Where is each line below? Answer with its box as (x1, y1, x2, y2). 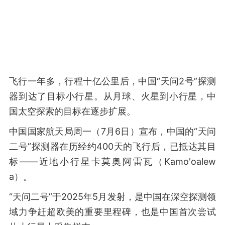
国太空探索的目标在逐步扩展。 (9, 106, 136, 117)
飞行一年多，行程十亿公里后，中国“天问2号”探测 (9, 76, 216, 86)
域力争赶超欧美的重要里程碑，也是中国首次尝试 (9, 206, 216, 217)
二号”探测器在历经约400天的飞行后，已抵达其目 (9, 141, 216, 152)
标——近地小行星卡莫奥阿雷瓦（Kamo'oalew (9, 156, 216, 167)
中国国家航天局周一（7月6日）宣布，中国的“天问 (9, 126, 216, 137)
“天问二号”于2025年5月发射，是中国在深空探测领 (9, 191, 216, 202)
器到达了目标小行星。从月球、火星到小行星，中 (9, 91, 216, 101)
